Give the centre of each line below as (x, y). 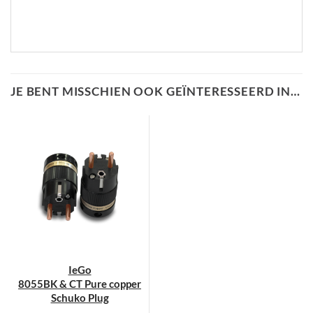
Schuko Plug (80, 298)
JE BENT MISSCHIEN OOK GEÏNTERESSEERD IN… (155, 92)
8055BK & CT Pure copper (80, 284)
